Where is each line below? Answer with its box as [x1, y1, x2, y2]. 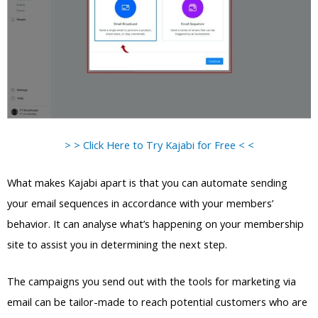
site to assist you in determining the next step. [7, 236, 227, 251]
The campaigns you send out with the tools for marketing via [7, 273, 296, 288]
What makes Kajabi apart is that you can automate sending [7, 175, 287, 190]
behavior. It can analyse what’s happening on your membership [7, 216, 304, 231]
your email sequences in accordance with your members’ [7, 195, 273, 210]
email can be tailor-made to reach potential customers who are [7, 294, 307, 309]
